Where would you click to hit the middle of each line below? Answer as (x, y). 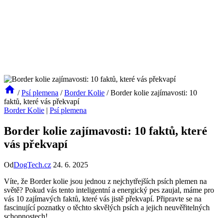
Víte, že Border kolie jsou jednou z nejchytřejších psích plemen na (105, 181)
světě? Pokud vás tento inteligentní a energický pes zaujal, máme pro (109, 190)
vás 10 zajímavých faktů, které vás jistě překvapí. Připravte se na (103, 199)
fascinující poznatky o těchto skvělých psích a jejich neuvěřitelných (107, 207)
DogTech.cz (32, 164)
